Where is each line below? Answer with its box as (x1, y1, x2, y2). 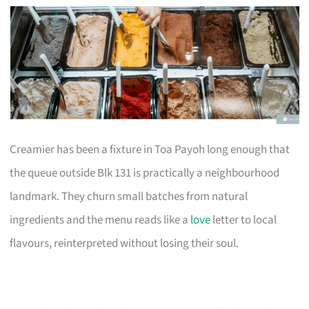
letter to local (210, 211, 277, 228)
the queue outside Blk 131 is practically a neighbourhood (10, 164, 280, 181)
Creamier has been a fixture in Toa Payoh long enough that (10, 141, 290, 158)
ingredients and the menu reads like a (10, 211, 191, 228)
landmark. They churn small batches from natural (10, 188, 248, 205)
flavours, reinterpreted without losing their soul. (10, 235, 239, 252)
